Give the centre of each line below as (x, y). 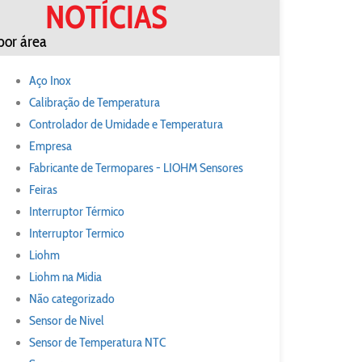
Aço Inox (50, 80)
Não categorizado (72, 299)
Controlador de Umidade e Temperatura (126, 124)
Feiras (43, 189)
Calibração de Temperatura (95, 102)
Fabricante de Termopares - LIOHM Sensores (136, 168)
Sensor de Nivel (67, 320)
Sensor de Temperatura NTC (97, 342)
